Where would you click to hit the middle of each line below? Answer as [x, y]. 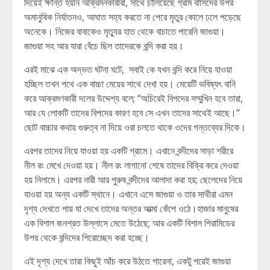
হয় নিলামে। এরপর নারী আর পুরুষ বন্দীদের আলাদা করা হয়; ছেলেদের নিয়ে [133, 180]
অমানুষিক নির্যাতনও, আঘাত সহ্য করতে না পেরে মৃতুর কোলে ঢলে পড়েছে [133, 17]
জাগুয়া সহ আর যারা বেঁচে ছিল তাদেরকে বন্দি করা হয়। [104, 46]
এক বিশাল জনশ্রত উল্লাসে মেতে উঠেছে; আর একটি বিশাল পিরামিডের [129, 223]
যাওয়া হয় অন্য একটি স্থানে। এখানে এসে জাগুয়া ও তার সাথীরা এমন [128, 194]
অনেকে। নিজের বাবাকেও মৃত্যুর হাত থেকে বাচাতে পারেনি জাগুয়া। [125, 31]
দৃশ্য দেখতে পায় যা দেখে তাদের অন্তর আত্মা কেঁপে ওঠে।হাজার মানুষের [131, 209]
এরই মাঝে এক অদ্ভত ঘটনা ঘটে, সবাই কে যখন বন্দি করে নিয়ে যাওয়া [128, 69]
